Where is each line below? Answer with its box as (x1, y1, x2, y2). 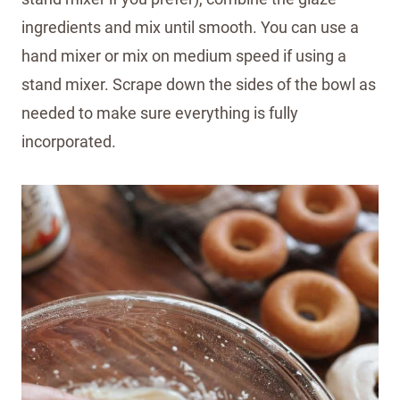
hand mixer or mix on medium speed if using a (21, 46, 346, 65)
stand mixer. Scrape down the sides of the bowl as (21, 74, 376, 94)
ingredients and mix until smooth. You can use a (21, 17, 359, 37)
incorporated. (21, 131, 116, 151)
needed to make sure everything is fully (21, 103, 298, 122)
